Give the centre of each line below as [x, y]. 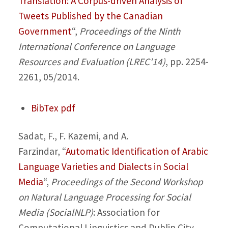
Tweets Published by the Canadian [90, 16]
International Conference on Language [96, 47]
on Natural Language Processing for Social [104, 197]
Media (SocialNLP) [55, 212]
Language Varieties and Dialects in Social [103, 167]
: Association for [126, 212]
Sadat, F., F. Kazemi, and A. [73, 136]
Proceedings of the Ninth [130, 31]
